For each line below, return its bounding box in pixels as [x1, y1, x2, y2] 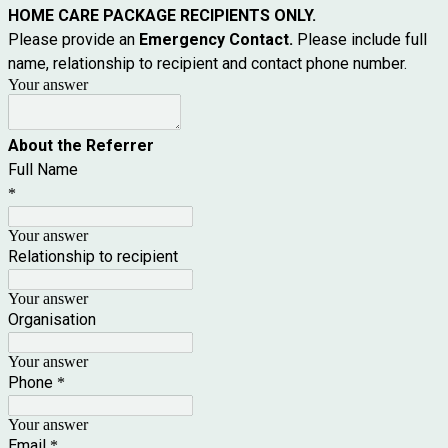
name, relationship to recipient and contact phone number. [8, 53, 411, 73]
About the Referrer [8, 135, 158, 155]
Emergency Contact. [139, 29, 297, 49]
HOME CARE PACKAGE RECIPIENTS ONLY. [8, 5, 320, 25]
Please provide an [8, 29, 139, 49]
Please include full [297, 29, 427, 49]
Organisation [8, 309, 96, 329]
